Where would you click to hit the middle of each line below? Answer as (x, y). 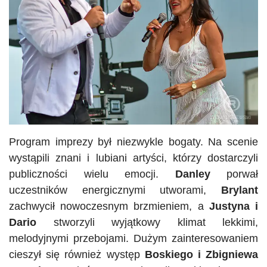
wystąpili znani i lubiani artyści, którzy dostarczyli (133, 158)
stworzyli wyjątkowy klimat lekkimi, (147, 223)
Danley (193, 174)
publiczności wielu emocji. (92, 174)
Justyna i (234, 207)
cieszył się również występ (77, 255)
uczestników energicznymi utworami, (115, 190)
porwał (234, 174)
